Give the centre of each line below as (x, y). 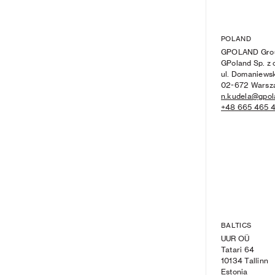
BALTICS (236, 226)
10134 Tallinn (245, 261)
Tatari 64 (238, 250)
